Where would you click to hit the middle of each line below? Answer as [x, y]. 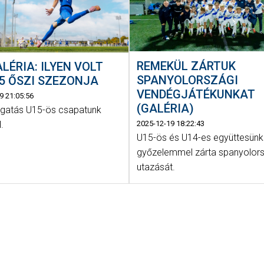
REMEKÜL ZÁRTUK [187, 66]
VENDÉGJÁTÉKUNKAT [196, 94]
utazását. [156, 167]
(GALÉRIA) [166, 108]
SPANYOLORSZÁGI [188, 80]
